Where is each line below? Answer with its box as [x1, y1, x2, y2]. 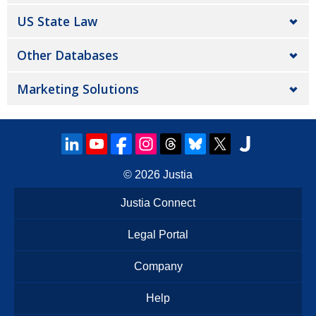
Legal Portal [128, 229, 188, 241]
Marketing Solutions [17, 80, 139, 97]
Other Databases [17, 47, 119, 63]
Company [133, 260, 183, 272]
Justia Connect [121, 197, 195, 209]
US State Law [17, 13, 97, 30]
